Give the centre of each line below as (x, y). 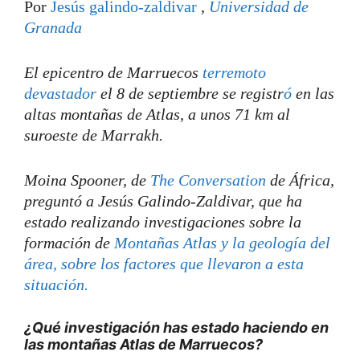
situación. (56, 284)
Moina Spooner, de (87, 180)
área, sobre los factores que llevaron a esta (164, 263)
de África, (300, 180)
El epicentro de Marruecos (113, 72)
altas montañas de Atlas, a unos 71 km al (157, 114)
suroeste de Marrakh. (94, 135)
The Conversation (208, 180)
